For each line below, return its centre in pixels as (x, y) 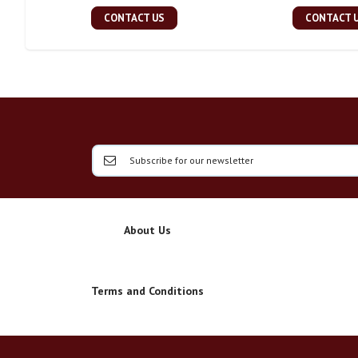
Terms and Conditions (147, 291)
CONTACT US (134, 18)
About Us (147, 231)
